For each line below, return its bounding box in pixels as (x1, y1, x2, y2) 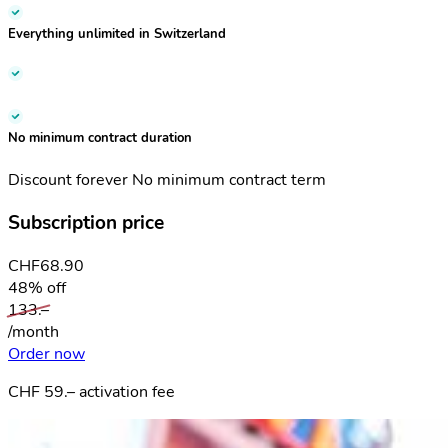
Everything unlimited (8, 24, 135, 43)
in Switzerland (135, 24, 226, 43)
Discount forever (8, 169, 132, 192)
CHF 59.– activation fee (8, 380, 175, 403)
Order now (8, 342, 85, 365)
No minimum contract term (132, 169, 326, 192)
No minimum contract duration (8, 128, 192, 147)
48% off (8, 276, 66, 299)
